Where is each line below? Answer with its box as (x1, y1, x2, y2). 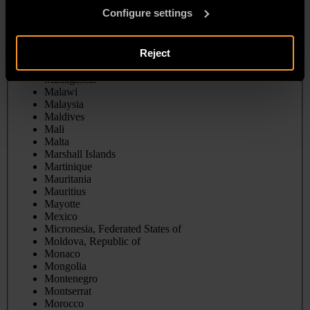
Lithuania (44, 36, 86, 48)
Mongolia (44, 260, 86, 273)
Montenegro (44, 273, 98, 285)
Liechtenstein (44, 24, 102, 36)
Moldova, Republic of (44, 235, 140, 248)
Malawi (44, 86, 77, 98)
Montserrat (44, 285, 91, 298)
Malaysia (44, 98, 84, 111)
